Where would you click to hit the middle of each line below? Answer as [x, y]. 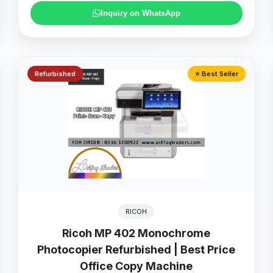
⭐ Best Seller [217, 74]
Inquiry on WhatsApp [140, 13]
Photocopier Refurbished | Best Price [136, 250]
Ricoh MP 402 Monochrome [136, 233]
